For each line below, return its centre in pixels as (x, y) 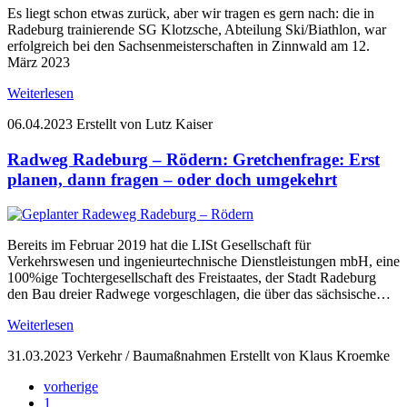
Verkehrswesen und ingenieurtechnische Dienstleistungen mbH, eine (203, 262)
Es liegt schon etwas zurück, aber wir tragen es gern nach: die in (191, 13)
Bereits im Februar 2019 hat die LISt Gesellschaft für (159, 245)
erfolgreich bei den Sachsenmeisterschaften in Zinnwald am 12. (189, 45)
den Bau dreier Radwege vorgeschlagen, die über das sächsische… (199, 294)
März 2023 (39, 62)
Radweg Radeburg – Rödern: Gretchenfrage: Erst (194, 159)
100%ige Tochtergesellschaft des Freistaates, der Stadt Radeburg (192, 278)
